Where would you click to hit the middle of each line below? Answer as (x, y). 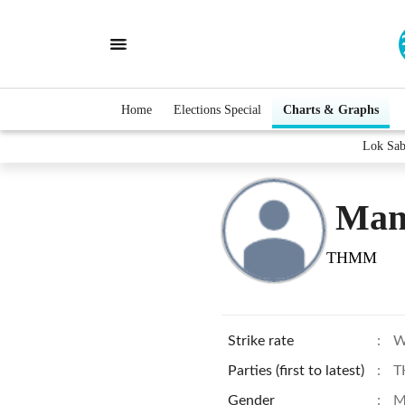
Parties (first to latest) (296, 371)
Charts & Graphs (331, 109)
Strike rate (261, 341)
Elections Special (217, 109)
